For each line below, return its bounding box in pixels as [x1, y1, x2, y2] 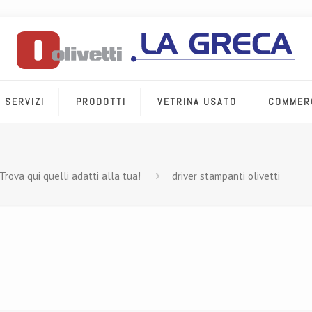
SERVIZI [5, 95, 45, 108]
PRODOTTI [76, 95, 127, 108]
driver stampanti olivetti [171, 169, 280, 182]
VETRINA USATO [157, 95, 237, 108]
